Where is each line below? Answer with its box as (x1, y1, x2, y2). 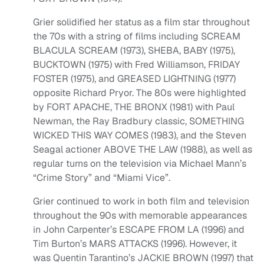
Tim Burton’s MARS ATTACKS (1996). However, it (33, 237, 237, 250)
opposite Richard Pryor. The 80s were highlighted (33, 87, 246, 100)
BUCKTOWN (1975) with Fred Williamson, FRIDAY (33, 58, 240, 71)
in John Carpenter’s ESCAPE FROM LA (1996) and (33, 223, 245, 236)
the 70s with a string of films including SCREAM (33, 30, 240, 43)
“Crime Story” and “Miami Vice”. (33, 171, 170, 184)
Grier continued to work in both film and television (33, 195, 249, 208)
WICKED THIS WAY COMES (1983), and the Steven (33, 129, 246, 142)
